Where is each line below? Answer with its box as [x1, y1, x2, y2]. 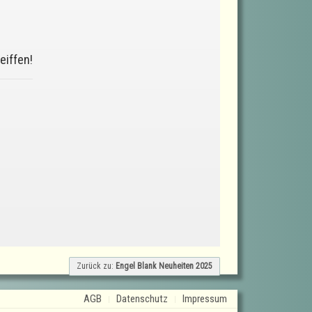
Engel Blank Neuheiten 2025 [116, 260, 212, 271]
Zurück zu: [77, 260, 116, 271]
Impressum [182, 292, 227, 306]
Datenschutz [116, 292, 168, 306]
